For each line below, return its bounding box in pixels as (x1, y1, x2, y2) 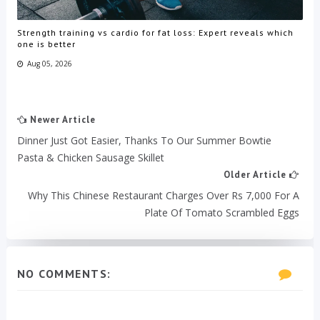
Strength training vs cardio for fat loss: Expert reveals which (16, 26, 294, 38)
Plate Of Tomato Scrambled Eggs (144, 206, 300, 220)
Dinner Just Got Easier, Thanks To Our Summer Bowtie (16, 134, 271, 148)
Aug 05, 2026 (26, 58, 72, 69)
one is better (16, 38, 76, 49)
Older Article (224, 169, 290, 181)
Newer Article (26, 114, 96, 126)
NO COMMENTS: (16, 266, 111, 281)
